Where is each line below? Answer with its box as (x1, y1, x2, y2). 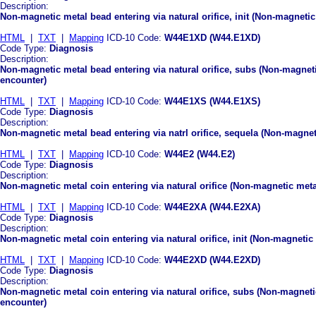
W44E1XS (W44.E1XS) (164, 95, 260, 107)
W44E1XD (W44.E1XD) (164, 32, 260, 43)
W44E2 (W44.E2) (164, 148, 235, 159)
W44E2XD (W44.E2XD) (164, 254, 260, 265)
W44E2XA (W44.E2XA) (164, 201, 260, 212)
